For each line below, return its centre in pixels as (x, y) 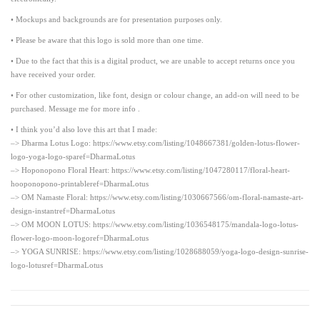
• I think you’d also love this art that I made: (84, 129)
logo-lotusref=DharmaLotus (57, 265)
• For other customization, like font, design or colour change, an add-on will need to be (155, 95)
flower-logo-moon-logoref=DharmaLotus (80, 237)
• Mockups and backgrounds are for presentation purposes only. (116, 19)
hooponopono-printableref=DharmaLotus (80, 183)
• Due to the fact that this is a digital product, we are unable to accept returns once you (153, 60)
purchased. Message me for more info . (75, 108)
